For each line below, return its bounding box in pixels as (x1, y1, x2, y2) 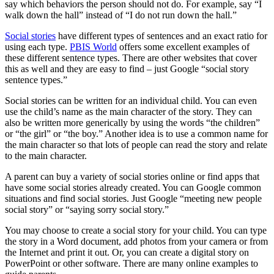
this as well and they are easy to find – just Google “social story (5, 64, 249, 75)
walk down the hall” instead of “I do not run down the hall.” (5, 10, 237, 21)
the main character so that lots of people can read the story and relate (5, 139, 267, 150)
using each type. (5, 42, 70, 53)
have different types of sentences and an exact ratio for (56, 31, 267, 42)
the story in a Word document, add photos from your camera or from (5, 236, 268, 247)
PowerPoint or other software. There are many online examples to (5, 258, 258, 269)
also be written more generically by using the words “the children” (5, 117, 260, 128)
